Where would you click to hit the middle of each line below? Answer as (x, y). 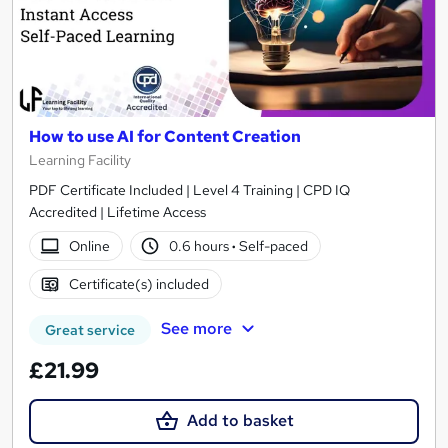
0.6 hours (201, 246)
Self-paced (272, 246)
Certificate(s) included (138, 284)
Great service (90, 330)
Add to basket (240, 421)
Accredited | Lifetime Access (117, 212)
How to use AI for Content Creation (165, 137)
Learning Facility (80, 160)
